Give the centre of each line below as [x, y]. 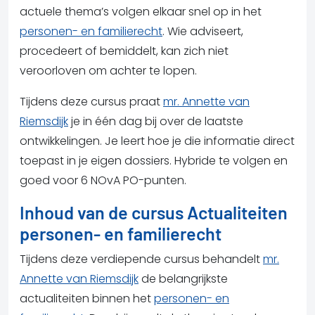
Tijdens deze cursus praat [91, 101]
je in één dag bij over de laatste [156, 121]
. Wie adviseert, [203, 31]
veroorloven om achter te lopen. [108, 70]
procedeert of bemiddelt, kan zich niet [124, 51]
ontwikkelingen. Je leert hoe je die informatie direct [157, 141]
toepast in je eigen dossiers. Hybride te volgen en [154, 160]
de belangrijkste [183, 278]
